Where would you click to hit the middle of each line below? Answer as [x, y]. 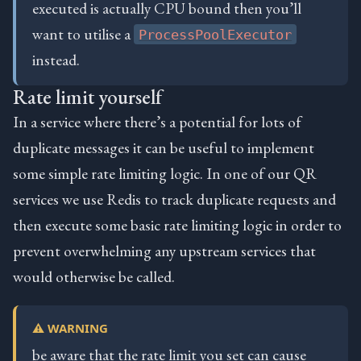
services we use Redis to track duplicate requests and [174, 199]
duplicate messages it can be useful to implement [164, 147]
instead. [56, 59]
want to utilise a [83, 33]
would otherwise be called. [94, 276]
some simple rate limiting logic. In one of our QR [165, 173]
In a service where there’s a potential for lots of [157, 121]
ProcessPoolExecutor [216, 34]
